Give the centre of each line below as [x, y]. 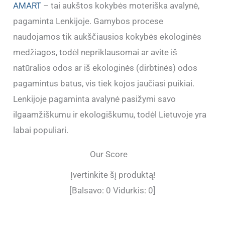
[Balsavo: [88, 191]
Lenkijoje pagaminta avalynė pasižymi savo [95, 99]
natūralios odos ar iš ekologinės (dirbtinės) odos [105, 68]
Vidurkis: [130, 191]
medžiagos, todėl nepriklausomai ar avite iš [95, 52]
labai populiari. [41, 130]
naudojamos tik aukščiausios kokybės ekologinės [107, 37]
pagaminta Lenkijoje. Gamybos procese [88, 21]
